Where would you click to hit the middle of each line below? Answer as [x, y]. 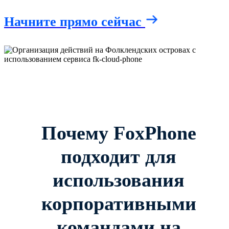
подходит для [119, 156]
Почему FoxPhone [119, 133]
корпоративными [119, 203]
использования [119, 180]
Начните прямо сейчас [75, 21]
